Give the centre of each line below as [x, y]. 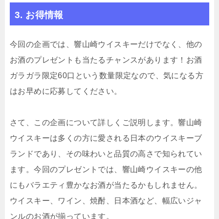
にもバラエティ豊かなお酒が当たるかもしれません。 [106, 185]
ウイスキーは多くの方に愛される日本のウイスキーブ [106, 138]
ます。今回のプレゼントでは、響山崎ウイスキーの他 [106, 169]
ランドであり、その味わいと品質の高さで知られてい [106, 154]
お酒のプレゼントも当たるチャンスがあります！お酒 [106, 60]
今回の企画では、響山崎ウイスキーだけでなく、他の [106, 44]
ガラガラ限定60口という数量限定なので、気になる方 [107, 76]
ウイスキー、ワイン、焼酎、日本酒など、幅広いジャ [106, 201]
